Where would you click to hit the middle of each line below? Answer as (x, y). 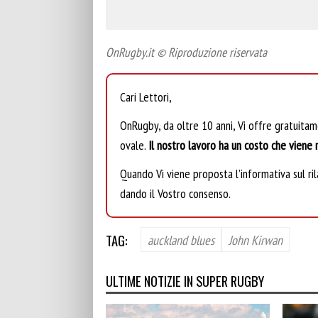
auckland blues (181, 240)
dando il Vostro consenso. (175, 194)
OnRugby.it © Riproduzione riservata (186, 52)
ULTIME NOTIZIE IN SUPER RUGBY (185, 280)
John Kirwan (256, 240)
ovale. (134, 145)
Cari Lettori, (146, 97)
